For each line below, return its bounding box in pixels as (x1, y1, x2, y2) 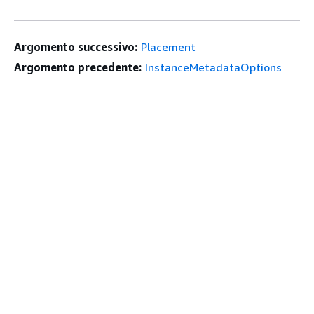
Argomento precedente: (14, 60, 142, 75)
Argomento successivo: (14, 40, 138, 55)
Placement (141, 40, 196, 55)
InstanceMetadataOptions (145, 60, 282, 75)
